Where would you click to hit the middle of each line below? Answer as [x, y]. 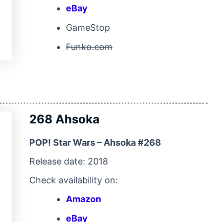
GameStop [88, 27]
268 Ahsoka [64, 119]
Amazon [83, 199]
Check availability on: [74, 180]
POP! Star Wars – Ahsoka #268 [95, 142]
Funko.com [89, 47]
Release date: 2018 [69, 161]
